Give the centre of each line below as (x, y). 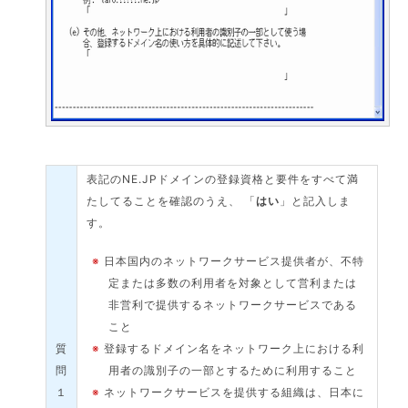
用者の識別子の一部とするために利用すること (233, 370)
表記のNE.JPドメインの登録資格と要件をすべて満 (223, 179)
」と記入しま (316, 201)
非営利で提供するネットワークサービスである (233, 305)
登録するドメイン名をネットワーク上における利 (235, 348)
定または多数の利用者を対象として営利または (233, 283)
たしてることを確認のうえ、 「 (172, 201)
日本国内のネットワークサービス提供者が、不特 (235, 261)
